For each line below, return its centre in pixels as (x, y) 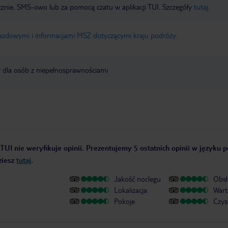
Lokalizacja (131, 190)
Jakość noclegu (137, 179)
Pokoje (124, 201)
